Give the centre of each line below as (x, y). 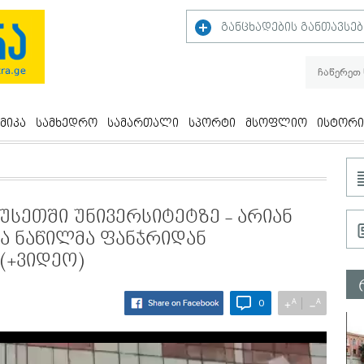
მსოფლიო (276, 123)
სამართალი (143, 123)
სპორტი (212, 123)
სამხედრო (67, 123)
